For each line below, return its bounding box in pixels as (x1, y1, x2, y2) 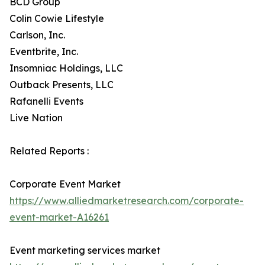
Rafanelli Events (9, 95, 83, 108)
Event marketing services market (9, 244, 160, 257)
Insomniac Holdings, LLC (9, 62, 123, 75)
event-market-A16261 (9, 211, 109, 224)
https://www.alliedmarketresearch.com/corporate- (9, 195, 244, 207)
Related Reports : (9, 145, 89, 157)
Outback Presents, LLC (9, 79, 114, 91)
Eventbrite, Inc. (9, 46, 78, 58)
